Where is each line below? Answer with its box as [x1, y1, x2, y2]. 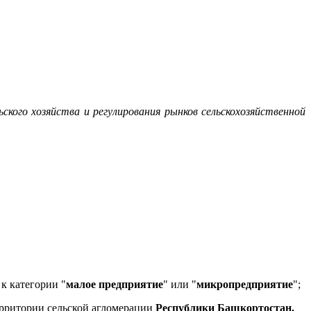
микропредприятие [196, 278, 293, 290]
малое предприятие [66, 278, 163, 290]
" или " [163, 278, 196, 290]
